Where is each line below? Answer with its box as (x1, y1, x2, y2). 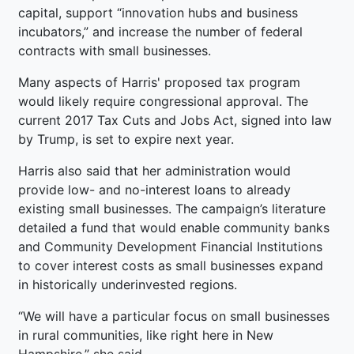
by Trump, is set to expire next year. (18, 130, 234, 147)
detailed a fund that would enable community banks (18, 219, 330, 235)
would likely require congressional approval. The (18, 92, 308, 109)
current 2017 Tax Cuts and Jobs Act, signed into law (18, 111, 332, 128)
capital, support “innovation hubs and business (18, 4, 298, 21)
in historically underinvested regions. (18, 276, 237, 292)
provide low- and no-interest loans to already (18, 181, 291, 198)
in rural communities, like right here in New (18, 326, 273, 343)
